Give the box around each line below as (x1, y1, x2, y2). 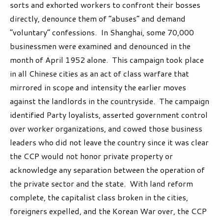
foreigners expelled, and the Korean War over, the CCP (10, 205, 207, 217)
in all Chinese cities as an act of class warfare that (10, 68, 189, 80)
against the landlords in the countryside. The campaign (10, 95, 209, 107)
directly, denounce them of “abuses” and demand (10, 13, 186, 25)
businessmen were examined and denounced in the (10, 40, 191, 52)
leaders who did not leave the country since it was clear (10, 137, 209, 148)
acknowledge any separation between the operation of (10, 164, 205, 176)
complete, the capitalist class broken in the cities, (10, 192, 188, 203)
